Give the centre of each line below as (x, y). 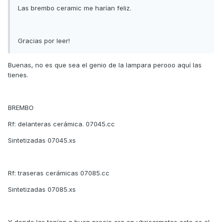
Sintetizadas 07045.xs (42, 140)
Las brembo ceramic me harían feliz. (75, 8)
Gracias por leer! (44, 40)
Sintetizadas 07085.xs (42, 189)
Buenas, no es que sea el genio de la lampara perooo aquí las (105, 65)
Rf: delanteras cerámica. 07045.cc (61, 124)
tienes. (18, 75)
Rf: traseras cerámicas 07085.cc (59, 173)
